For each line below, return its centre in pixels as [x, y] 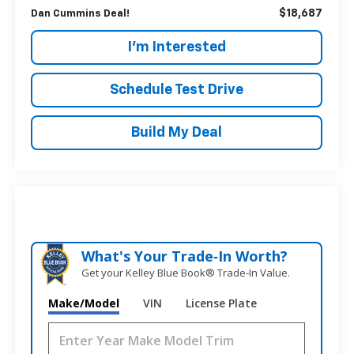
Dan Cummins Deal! [81, 13]
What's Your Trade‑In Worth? [185, 256]
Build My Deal [177, 132]
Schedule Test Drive [177, 90]
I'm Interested [177, 47]
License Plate [222, 303]
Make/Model [84, 303]
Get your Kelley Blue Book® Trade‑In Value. [186, 273]
